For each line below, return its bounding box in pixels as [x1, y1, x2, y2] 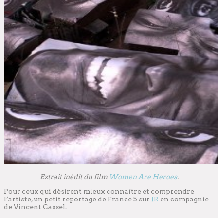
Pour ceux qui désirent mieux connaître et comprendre [4, 187, 194, 196]
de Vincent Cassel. [4, 203, 67, 211]
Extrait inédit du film [39, 173, 109, 181]
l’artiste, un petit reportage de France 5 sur [4, 195, 151, 203]
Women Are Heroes [109, 173, 177, 181]
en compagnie [159, 195, 209, 203]
